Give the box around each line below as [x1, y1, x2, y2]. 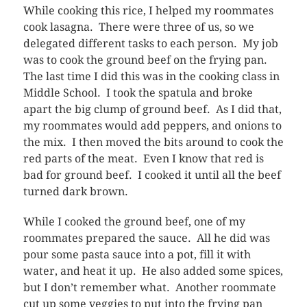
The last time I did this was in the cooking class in [23, 69, 280, 83]
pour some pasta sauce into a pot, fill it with [23, 247, 251, 261]
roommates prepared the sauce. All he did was [23, 231, 270, 245]
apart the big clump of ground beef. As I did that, [23, 102, 282, 116]
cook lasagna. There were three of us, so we [23, 20, 254, 34]
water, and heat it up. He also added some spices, [23, 264, 283, 278]
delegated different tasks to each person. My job [23, 36, 278, 50]
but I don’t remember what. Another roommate [23, 280, 276, 294]
